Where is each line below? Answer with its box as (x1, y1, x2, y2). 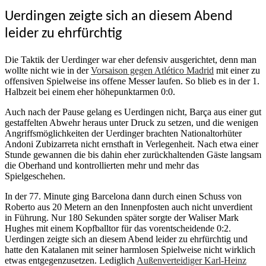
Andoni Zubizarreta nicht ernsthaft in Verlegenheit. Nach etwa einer (5, 139, 258, 150)
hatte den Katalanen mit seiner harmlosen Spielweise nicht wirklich (5, 245, 255, 255)
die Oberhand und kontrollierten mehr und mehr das (5, 160, 199, 171)
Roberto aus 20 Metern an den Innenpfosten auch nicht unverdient (5, 202, 252, 213)
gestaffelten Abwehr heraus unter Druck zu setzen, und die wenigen (5, 118, 258, 128)
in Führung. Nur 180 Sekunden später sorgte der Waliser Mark (5, 213, 239, 223)
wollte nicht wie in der (5, 65, 91, 76)
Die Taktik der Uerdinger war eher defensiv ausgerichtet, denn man (5, 55, 256, 65)
